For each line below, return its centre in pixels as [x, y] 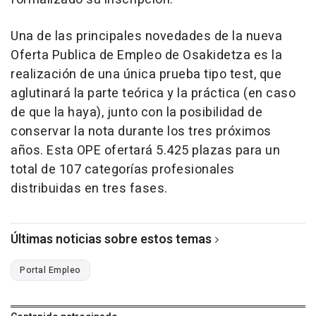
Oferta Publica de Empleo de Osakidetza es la [146, 55]
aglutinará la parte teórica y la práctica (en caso [153, 93]
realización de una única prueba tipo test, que [146, 74]
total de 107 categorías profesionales [123, 169]
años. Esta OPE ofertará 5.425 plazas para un [145, 150]
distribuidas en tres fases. [89, 188]
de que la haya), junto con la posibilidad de [136, 112]
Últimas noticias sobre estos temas [111, 239]
